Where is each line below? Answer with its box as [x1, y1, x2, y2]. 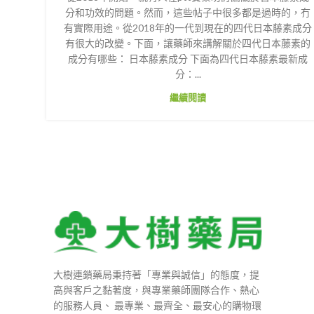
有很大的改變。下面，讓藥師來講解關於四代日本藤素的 [65, 36, 310, 49]
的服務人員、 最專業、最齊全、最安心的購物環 [53, 299, 261, 311]
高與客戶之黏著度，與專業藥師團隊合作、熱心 [53, 283, 259, 296]
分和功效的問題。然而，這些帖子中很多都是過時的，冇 [65, 6, 310, 18]
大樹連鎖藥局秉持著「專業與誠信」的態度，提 [53, 268, 259, 280]
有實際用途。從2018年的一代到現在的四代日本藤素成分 [64, 21, 312, 34]
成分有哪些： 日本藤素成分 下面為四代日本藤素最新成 [68, 52, 308, 64]
